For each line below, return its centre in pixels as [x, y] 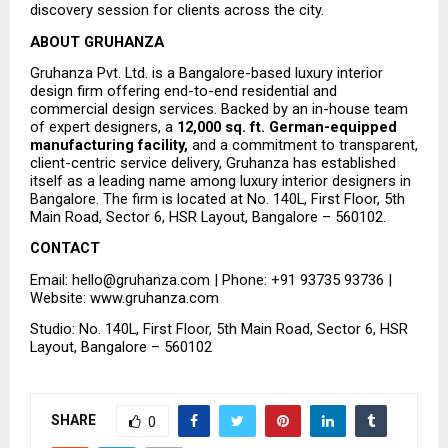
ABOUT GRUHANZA [97, 41]
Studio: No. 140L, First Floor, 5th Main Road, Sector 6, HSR [219, 328]
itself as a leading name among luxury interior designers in [220, 180]
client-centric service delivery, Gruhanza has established [213, 162]
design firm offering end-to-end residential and [183, 90]
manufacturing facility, [109, 144]
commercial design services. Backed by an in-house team [219, 108]
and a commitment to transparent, [303, 144]
